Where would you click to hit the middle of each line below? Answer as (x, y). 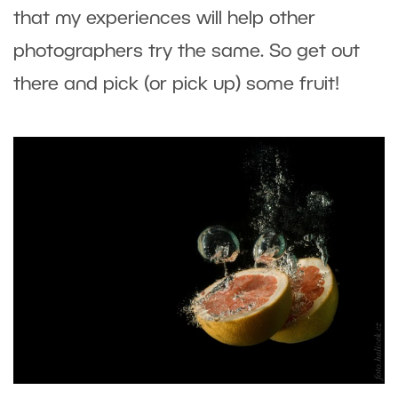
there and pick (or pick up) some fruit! (176, 84)
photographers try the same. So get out (187, 52)
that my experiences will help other (164, 19)
